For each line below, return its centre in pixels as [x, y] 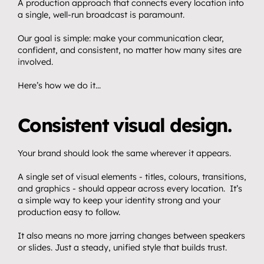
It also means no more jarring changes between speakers [131, 236]
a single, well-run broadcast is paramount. [101, 15]
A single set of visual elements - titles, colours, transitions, [132, 177]
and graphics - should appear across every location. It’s [130, 189]
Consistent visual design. [124, 125]
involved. [35, 62]
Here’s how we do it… [59, 85]
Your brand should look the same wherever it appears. [124, 153]
